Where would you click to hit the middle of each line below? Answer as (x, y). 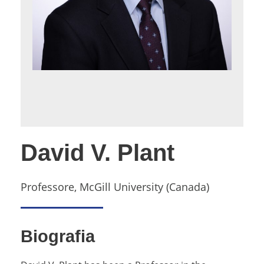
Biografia (58, 236)
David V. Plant (98, 152)
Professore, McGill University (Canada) (115, 187)
